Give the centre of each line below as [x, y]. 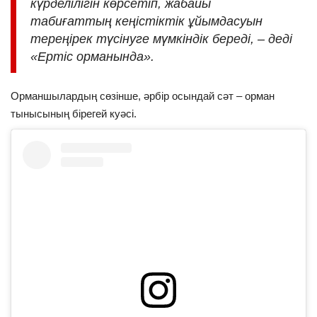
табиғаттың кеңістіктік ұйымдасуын [146, 22]
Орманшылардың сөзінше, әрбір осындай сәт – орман [143, 96]
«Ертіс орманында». [92, 57]
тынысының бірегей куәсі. [74, 114]
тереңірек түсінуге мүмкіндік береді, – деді [161, 39]
